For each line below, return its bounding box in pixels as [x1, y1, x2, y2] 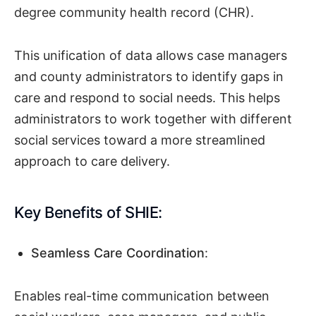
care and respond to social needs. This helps [14, 90, 280, 105]
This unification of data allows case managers [14, 47, 287, 63]
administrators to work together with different [14, 111, 292, 126]
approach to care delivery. [14, 153, 174, 169]
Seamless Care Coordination [31, 245, 205, 261]
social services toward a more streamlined [14, 132, 265, 147]
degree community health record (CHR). [14, 5, 257, 20]
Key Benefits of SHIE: [14, 202, 162, 221]
